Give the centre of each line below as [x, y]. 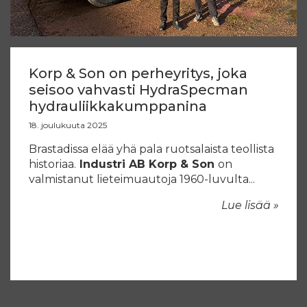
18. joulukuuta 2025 [68, 125]
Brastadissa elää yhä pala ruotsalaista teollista [151, 149]
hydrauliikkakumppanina [118, 107]
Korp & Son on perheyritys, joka [138, 74]
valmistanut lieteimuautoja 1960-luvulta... [142, 180]
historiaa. [52, 164]
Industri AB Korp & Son [147, 164]
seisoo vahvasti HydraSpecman [138, 90]
